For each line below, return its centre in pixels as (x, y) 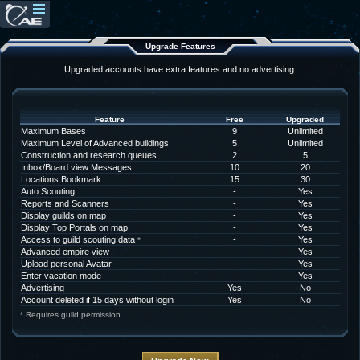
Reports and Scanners (65, 203)
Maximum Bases (53, 131)
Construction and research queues (89, 155)
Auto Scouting (48, 191)
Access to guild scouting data (79, 239)
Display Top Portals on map (74, 227)
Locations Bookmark (61, 179)
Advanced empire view (65, 252)
